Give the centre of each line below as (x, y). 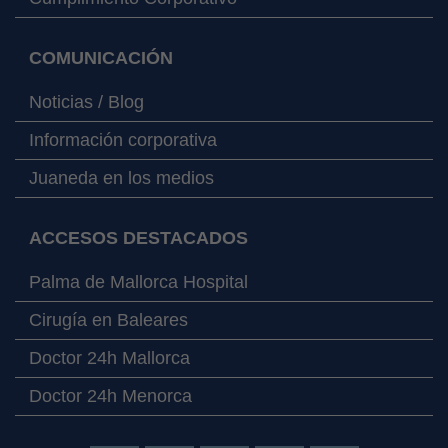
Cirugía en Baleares (108, 319)
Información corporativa (123, 139)
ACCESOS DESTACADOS (138, 237)
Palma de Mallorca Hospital (138, 281)
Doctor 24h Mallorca (109, 357)
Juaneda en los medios (121, 177)
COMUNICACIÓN (101, 57)
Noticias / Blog (86, 101)
